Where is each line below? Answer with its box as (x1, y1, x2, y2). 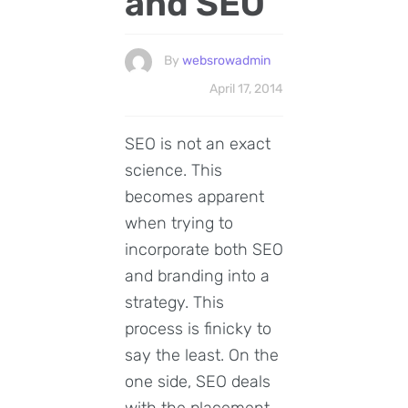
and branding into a (125, 265, 270, 286)
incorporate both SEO (125, 239, 283, 260)
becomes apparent (125, 186, 264, 207)
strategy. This (125, 291, 224, 312)
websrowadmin (182, 53, 270, 69)
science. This (125, 159, 222, 180)
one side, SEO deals (125, 371, 270, 392)
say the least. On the (125, 344, 279, 365)
